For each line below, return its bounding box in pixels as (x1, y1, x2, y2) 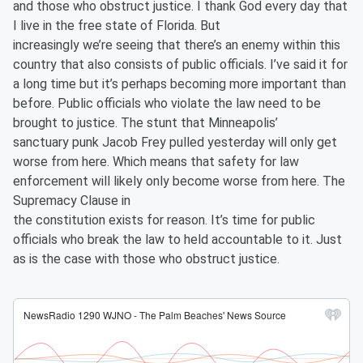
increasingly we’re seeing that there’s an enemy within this (13, 37, 340, 53)
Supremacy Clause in (13, 193, 130, 208)
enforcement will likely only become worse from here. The (13, 173, 345, 189)
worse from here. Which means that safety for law (13, 154, 299, 169)
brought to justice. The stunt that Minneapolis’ (13, 115, 278, 130)
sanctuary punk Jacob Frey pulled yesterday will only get (13, 135, 337, 150)
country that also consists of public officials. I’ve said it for (13, 57, 348, 72)
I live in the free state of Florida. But (13, 18, 220, 33)
